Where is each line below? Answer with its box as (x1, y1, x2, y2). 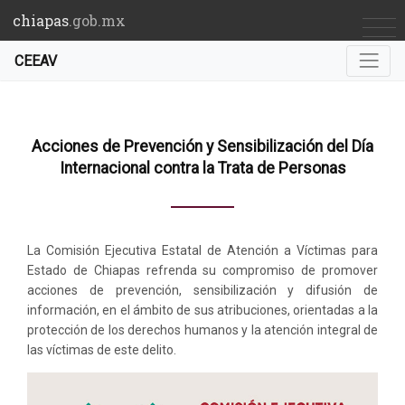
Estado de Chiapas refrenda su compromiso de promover (27, 262, 378, 278)
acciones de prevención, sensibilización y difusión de (27, 282, 378, 297)
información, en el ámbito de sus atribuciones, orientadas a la (27, 302, 378, 317)
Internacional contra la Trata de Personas (59, 159, 346, 177)
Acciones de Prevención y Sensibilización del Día (32, 137, 373, 155)
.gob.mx (69, 10, 126, 30)
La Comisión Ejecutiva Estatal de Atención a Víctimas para (27, 242, 378, 258)
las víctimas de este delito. (27, 342, 176, 357)
